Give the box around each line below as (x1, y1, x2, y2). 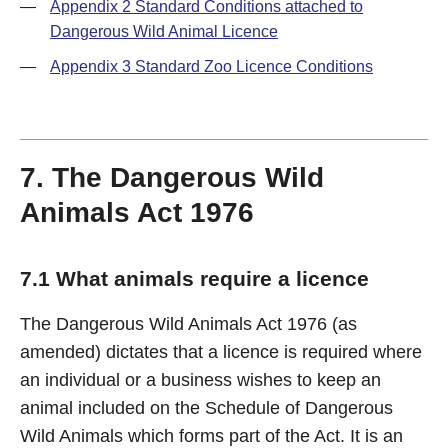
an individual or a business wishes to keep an (20, 370, 381, 390)
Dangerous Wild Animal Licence (50, 23, 278, 40)
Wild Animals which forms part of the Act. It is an (20, 426, 403, 446)
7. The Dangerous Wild (20, 162, 324, 193)
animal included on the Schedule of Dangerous (20, 398, 393, 418)
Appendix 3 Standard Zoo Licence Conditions (50, 58, 373, 75)
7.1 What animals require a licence (20, 267, 369, 290)
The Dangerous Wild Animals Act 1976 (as (20, 314, 357, 334)
